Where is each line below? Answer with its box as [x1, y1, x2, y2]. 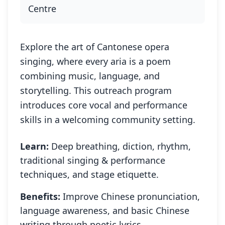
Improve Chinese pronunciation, [63, 190, 200, 203]
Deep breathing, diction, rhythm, [51, 140, 191, 153]
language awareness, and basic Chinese [20, 204, 189, 217]
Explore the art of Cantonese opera [20, 41, 169, 53]
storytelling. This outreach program [20, 84, 172, 97]
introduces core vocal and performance [20, 99, 187, 111]
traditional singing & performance [20, 154, 165, 167]
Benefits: [20, 190, 60, 203]
